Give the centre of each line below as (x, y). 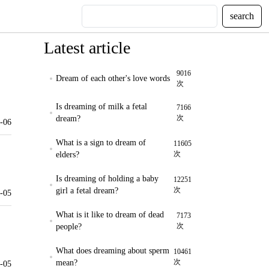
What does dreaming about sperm (113, 251)
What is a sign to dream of (101, 143)
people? (69, 227)
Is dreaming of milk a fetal (101, 107)
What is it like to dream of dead (110, 215)
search (242, 16)
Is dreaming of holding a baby (107, 179)
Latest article (87, 48)
